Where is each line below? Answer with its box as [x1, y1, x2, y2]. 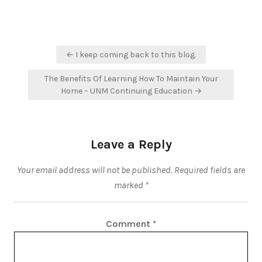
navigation [20, 58, 92, 75]
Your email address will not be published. [17, 164, 173, 175]
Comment [105, 218, 153, 229]
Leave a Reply [90, 137, 172, 152]
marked [113, 180, 145, 191]
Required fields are [174, 164, 245, 175]
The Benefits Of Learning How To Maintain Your [44, 74, 218, 84]
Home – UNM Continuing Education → [60, 86, 202, 96]
